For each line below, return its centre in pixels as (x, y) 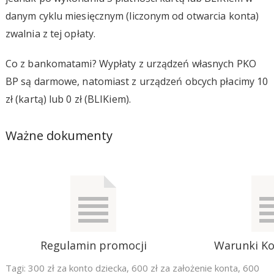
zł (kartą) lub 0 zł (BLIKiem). (68, 99)
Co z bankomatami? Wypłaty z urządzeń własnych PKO (131, 63)
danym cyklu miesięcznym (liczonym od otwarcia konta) (132, 16)
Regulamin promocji (93, 245)
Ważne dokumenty (59, 135)
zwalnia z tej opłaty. (50, 33)
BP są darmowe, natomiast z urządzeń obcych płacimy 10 (137, 81)
